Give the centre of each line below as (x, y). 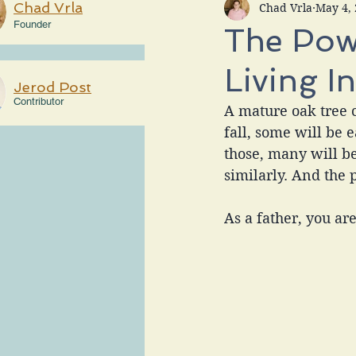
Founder (32, 25)
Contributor (39, 102)
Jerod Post (52, 87)
